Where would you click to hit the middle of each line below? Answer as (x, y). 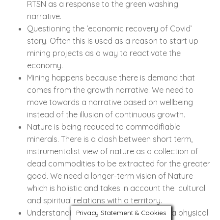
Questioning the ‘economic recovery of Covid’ (110, 28)
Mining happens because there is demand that (111, 77)
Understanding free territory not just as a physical (118, 212)
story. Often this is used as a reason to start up (113, 41)
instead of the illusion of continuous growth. (106, 114)
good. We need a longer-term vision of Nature (110, 176)
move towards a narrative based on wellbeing (110, 102)
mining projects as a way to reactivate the (104, 53)
